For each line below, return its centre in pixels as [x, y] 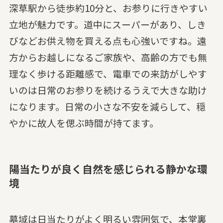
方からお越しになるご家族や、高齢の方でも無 [108, 57]
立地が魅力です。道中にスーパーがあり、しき [107, 24]
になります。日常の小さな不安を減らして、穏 [107, 107]
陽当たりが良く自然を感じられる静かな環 [108, 169]
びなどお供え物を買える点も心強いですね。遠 [108, 41]
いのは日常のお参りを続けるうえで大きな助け [108, 90]
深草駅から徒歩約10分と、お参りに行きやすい [108, 8]
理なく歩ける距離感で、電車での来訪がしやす [108, 74]
